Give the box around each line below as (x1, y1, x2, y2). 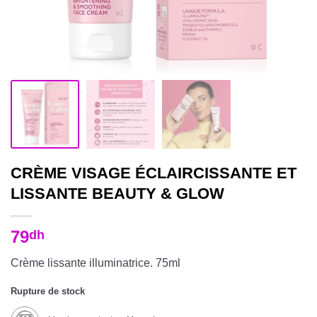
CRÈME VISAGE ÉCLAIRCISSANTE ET (11, 163, 296, 182)
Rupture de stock (11, 286, 85, 297)
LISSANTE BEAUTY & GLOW (11, 184, 224, 202)
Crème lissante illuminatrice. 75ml (11, 256, 180, 269)
